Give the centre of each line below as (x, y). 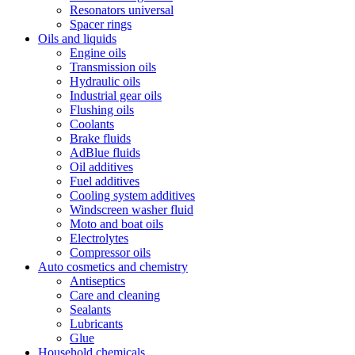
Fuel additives (105, 181)
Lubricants (96, 324)
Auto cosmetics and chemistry (113, 267)
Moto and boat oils (116, 224)
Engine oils (98, 53)
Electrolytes (99, 238)
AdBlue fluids (105, 153)
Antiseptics (97, 281)
